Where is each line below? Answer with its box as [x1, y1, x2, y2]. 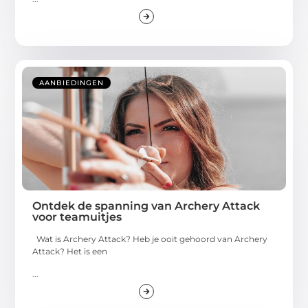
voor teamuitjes [32, 210, 122, 224]
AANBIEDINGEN [39, 78, 104, 88]
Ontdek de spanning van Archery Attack [32, 199, 261, 213]
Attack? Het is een [32, 246, 108, 257]
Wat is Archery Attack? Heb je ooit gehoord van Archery [32, 234, 268, 245]
